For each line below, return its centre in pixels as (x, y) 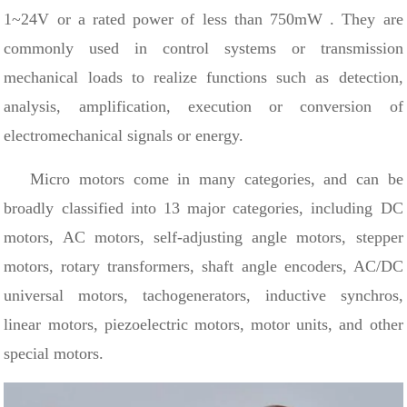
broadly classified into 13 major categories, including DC (203, 208)
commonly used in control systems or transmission (203, 48)
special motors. (54, 353)
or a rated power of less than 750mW (189, 19)
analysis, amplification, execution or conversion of (203, 106)
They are (372, 19)
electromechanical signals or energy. (124, 135)
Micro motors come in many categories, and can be (203, 179)
